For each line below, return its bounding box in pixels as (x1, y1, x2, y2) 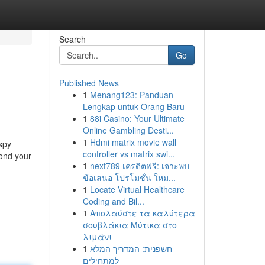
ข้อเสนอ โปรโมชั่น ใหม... (82, 172, 176, 183)
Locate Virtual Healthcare (89, 183, 185, 195)
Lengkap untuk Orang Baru (82, 101, 185, 112)
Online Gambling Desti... (82, 124, 174, 136)
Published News (59, 77, 119, 89)
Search (59, 33, 86, 45)
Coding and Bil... (82, 195, 144, 207)
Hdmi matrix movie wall (89, 136, 176, 148)
